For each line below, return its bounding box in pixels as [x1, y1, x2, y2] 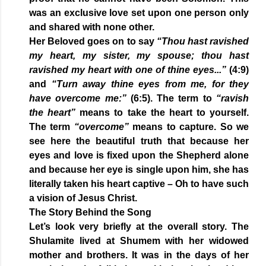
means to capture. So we [128, 122, 249, 132]
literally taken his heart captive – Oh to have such [29, 179, 249, 189]
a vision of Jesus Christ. [29, 193, 140, 204]
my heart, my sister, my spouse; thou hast [29, 50, 249, 61]
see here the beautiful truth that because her [29, 136, 249, 147]
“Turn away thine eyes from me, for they [51, 79, 249, 90]
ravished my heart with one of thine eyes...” [29, 65, 226, 75]
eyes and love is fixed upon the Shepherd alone [29, 150, 249, 161]
